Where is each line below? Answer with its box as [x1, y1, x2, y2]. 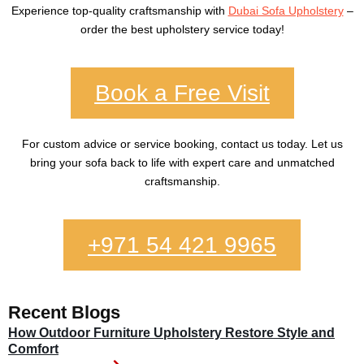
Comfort [8, 341, 58, 356]
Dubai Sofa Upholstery [227, 3, 344, 17]
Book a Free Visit [94, 80, 270, 106]
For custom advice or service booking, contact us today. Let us [21, 136, 343, 150]
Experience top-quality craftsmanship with [11, 3, 228, 17]
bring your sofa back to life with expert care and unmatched [29, 155, 335, 169]
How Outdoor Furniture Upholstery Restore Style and [8, 325, 335, 340]
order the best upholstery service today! [80, 22, 284, 36]
